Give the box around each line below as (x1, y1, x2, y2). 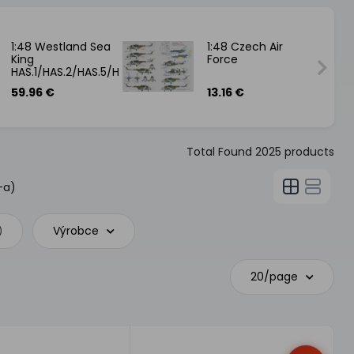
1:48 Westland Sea (11, 39, 111, 55)
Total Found (186, 144, 255, 160)
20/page (250, 269, 298, 284)
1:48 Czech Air (206, 39, 283, 55)
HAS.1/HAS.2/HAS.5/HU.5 (11, 64, 136, 80)
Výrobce (53, 223, 100, 239)
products (281, 144, 334, 160)
